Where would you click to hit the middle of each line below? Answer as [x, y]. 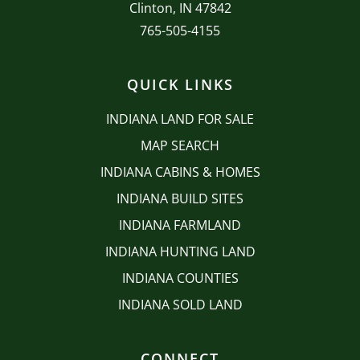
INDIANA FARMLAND [180, 225]
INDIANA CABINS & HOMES [180, 172]
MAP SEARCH [180, 146]
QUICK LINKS [180, 85]
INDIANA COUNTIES [180, 278]
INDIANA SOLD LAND [180, 305]
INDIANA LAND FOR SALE [180, 119]
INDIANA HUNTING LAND [180, 252]
